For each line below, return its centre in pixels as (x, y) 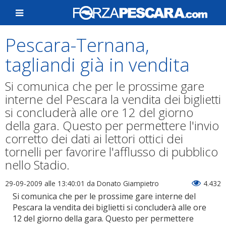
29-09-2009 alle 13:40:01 (45, 183)
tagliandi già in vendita (97, 65)
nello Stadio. (37, 165)
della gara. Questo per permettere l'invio (112, 125)
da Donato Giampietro (122, 183)
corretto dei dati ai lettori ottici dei (94, 138)
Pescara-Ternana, (77, 45)
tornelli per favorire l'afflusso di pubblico (111, 152)
